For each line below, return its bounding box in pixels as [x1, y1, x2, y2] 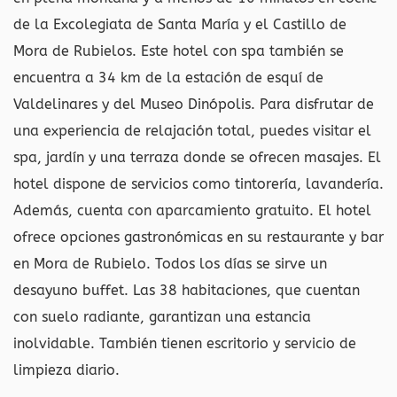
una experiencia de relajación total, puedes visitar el [13, 122, 371, 139]
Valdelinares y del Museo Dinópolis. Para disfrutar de [13, 96, 374, 113]
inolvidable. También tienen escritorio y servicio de [13, 335, 356, 352]
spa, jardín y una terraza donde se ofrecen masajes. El [13, 149, 381, 166]
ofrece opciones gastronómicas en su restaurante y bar [13, 229, 384, 245]
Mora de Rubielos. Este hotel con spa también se [13, 43, 344, 59]
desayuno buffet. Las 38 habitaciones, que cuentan [13, 282, 360, 299]
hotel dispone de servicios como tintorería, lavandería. [13, 175, 384, 192]
